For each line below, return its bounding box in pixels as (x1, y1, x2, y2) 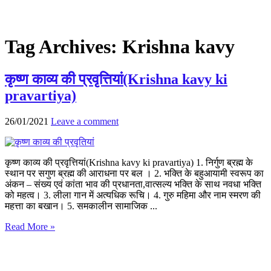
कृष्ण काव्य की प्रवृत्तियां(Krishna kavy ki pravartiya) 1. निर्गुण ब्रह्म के (5, 157, 253, 168)
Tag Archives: (5, 36, 122, 58)
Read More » (5, 221, 55, 232)
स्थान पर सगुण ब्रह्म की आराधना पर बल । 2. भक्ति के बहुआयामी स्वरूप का (5, 168, 264, 178)
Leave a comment (51, 116, 119, 126)
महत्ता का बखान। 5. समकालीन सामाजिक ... (5, 200, 157, 211)
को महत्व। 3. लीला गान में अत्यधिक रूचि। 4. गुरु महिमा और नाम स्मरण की (5, 189, 261, 200)
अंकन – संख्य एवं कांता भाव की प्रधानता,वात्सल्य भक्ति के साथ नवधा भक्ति (5, 178, 261, 189)
